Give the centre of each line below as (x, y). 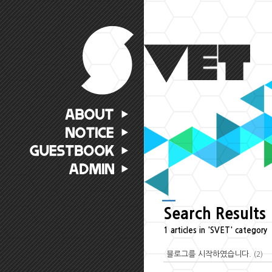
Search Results (215, 214)
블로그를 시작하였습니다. (210, 254)
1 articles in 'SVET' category (215, 230)
